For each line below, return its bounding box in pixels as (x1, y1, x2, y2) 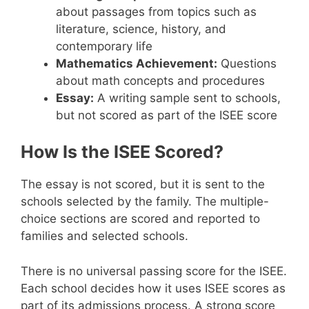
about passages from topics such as (56, 4, 257, 19)
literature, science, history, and (56, 21, 226, 36)
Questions (217, 56, 277, 70)
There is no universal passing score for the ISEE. (21, 263, 287, 278)
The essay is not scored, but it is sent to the (21, 177, 265, 191)
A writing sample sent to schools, (94, 90, 281, 105)
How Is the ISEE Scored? (21, 141, 223, 162)
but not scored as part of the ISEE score (56, 108, 277, 122)
